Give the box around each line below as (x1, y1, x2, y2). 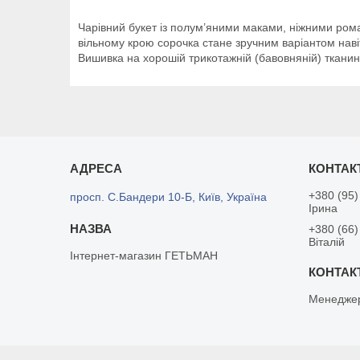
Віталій (309, 235, 346, 249)
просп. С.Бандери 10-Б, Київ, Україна (70, 190, 268, 204)
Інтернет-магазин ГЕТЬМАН (70, 249, 219, 263)
